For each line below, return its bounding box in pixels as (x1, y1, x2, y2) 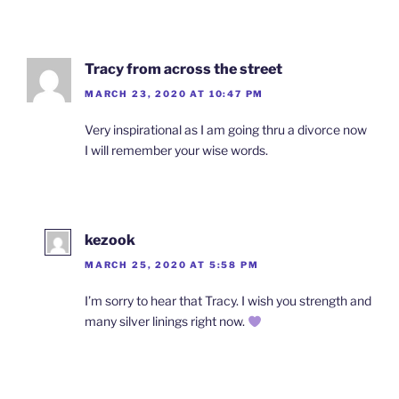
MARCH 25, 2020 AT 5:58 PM (85, 259, 259, 271)
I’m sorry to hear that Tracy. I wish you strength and (85, 293, 371, 309)
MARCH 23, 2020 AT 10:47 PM (85, 87, 265, 99)
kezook (85, 231, 135, 248)
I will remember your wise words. (85, 142, 268, 158)
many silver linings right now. (85, 313, 248, 330)
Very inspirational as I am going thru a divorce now (85, 121, 367, 137)
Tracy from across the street (85, 60, 282, 77)
